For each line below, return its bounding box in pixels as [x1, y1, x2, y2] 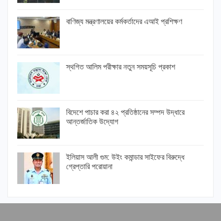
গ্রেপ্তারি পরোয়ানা [66, 162, 112, 172]
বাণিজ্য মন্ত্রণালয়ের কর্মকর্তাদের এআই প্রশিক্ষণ [66, 17, 182, 27]
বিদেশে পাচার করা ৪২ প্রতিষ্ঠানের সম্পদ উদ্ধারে [66, 107, 184, 117]
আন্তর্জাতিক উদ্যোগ [66, 116, 118, 126]
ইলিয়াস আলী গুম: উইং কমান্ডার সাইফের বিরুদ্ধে [66, 152, 184, 162]
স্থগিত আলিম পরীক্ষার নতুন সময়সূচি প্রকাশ [66, 62, 175, 72]
